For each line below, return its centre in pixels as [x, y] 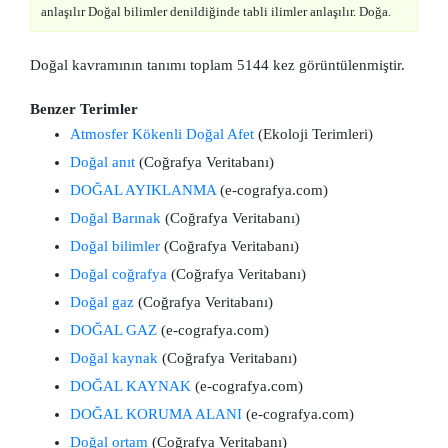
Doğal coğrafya [118, 274]
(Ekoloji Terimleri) [313, 134]
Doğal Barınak [115, 218]
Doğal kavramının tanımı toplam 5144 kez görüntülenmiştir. [217, 65]
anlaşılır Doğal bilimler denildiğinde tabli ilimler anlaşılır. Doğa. [216, 11]
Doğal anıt [102, 162]
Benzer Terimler [84, 109]
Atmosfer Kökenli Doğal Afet [162, 134]
